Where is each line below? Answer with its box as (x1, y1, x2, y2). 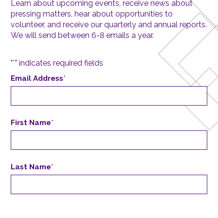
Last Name (11, 163, 52, 171)
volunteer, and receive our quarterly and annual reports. (11, 20, 207, 29)
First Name (11, 118, 52, 127)
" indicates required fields (15, 58, 104, 68)
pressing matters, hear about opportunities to (11, 9, 173, 18)
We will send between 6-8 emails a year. (11, 31, 154, 40)
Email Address (11, 74, 64, 83)
